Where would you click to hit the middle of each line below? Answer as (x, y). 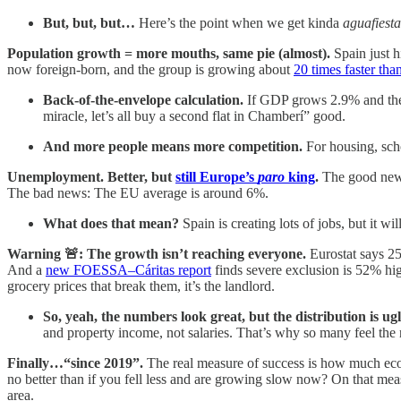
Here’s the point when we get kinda (241, 22)
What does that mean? (111, 223)
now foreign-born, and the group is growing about (150, 69)
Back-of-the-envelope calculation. (143, 99)
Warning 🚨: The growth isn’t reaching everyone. (158, 253)
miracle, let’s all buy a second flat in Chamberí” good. (194, 115)
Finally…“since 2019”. (77, 363)
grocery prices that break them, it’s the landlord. (141, 286)
